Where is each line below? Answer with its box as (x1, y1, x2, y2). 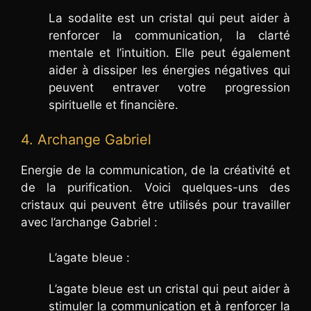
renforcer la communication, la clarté (49, 28, 290, 42)
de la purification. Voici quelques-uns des (21, 180, 290, 195)
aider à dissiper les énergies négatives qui (49, 62, 290, 77)
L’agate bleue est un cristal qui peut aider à (49, 281, 290, 296)
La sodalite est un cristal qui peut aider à (49, 10, 290, 25)
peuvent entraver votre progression (49, 80, 290, 94)
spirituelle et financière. (49, 97, 178, 112)
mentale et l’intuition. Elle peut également (49, 45, 290, 60)
